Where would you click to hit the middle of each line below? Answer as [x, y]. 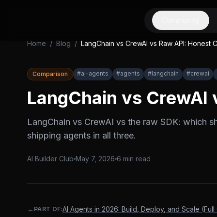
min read [136, 159]
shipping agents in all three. [82, 135]
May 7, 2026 [95, 159]
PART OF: [48, 209]
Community [181, 20]
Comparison [50, 74]
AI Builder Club [50, 159]
